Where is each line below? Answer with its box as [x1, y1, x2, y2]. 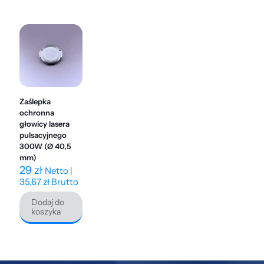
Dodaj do [31, 197, 64, 208]
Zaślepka [19, 97, 51, 107]
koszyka [31, 206, 61, 217]
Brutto [49, 176, 78, 188]
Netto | [45, 165, 72, 177]
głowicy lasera [19, 119, 70, 129]
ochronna [19, 108, 54, 118]
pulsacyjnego [19, 130, 67, 140]
